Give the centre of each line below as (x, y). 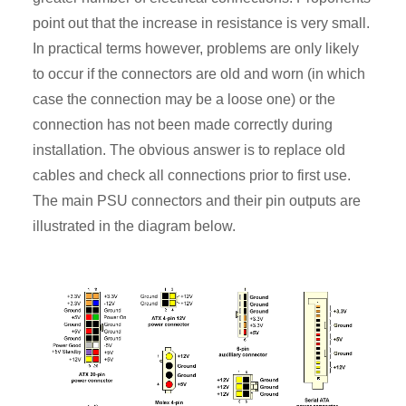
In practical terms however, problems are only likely (196, 49)
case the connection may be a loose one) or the (184, 100)
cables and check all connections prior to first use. (192, 176)
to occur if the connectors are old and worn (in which (199, 74)
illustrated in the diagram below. (134, 227)
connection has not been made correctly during (183, 125)
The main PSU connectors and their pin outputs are (197, 201)
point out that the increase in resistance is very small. (201, 24)
